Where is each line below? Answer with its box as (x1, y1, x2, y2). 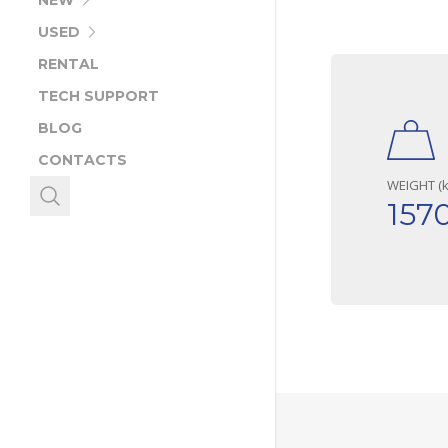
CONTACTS (38, 151, 127, 170)
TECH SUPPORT (38, 87, 159, 106)
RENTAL (38, 55, 99, 74)
